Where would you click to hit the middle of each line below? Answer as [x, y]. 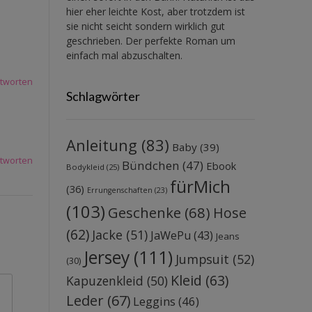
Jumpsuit [202, 259]
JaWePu [170, 235]
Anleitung [101, 145]
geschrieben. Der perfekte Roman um [150, 40]
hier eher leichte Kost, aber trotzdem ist [155, 11]
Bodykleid [85, 166]
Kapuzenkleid [104, 280]
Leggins [154, 301]
